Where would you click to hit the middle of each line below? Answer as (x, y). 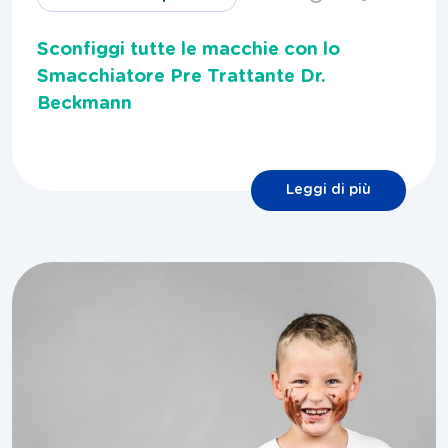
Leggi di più (328, 190)
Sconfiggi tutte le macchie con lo (188, 50)
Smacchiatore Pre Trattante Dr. (181, 77)
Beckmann (84, 104)
